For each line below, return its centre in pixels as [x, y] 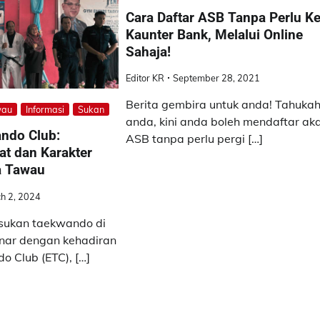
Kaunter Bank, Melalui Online [215, 34]
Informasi [45, 110]
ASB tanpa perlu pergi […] [195, 139]
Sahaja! [149, 51]
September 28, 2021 [217, 78]
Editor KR [145, 78]
